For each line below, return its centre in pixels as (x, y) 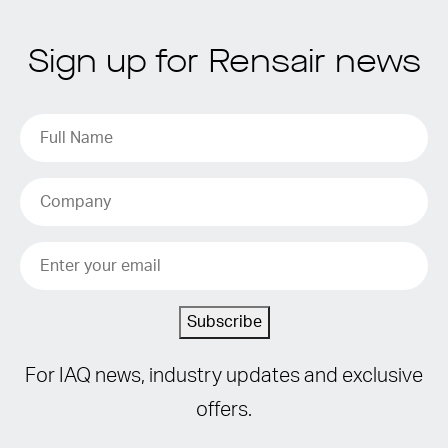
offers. (224, 410)
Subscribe (224, 322)
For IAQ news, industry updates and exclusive (224, 376)
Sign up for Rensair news (224, 64)
